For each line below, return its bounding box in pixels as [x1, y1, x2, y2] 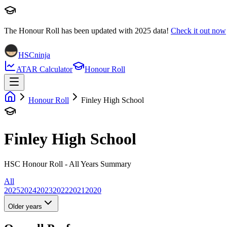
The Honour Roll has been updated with [4, 26, 135, 35]
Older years [8, 202, 42, 210]
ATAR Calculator [16, 65, 72, 73]
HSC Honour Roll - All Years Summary [4, 159, 131, 168]
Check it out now [171, 26, 226, 35]
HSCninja [18, 51, 50, 59]
